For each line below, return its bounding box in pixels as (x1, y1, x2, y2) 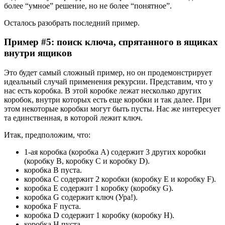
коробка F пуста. (24, 202, 81, 210)
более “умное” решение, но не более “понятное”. (4, 1, 172, 10)
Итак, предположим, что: (4, 131, 90, 139)
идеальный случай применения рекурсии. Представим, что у (4, 77, 213, 86)
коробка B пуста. (24, 166, 82, 174)
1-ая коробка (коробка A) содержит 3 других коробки (24, 148, 206, 156)
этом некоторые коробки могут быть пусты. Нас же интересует (4, 104, 220, 113)
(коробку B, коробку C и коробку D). (24, 157, 150, 165)
